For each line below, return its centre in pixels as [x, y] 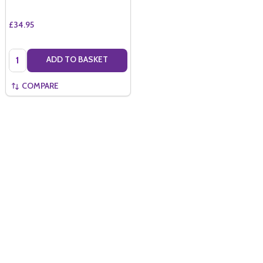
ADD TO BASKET [77, 59]
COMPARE [40, 85]
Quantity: [26, 54]
